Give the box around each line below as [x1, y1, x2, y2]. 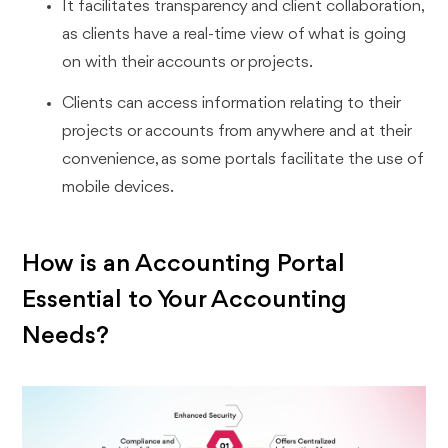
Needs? [22, 323, 110, 350]
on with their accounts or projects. [62, 53, 314, 71]
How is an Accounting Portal [22, 251, 346, 278]
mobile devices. [62, 178, 175, 196]
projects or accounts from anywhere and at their [62, 122, 412, 140]
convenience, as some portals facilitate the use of [62, 150, 424, 168]
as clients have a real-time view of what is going [62, 25, 407, 43]
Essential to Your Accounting [22, 287, 348, 314]
